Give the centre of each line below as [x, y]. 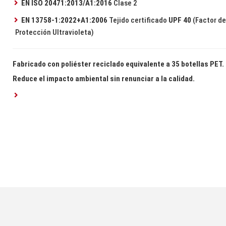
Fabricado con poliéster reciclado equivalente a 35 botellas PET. [119, 64]
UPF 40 [180, 20]
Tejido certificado [138, 20]
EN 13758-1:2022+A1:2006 [64, 20]
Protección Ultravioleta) [55, 33]
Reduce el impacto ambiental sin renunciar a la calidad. [104, 79]
